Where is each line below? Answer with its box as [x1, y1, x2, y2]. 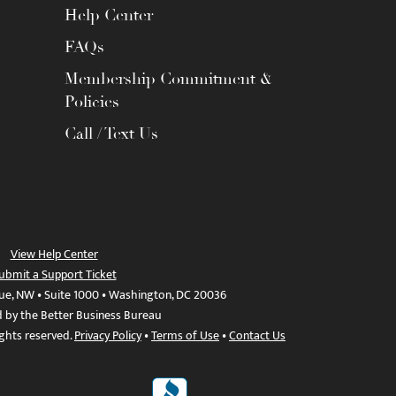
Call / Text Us [65, 124, 158, 143]
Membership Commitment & [65, 69, 272, 88]
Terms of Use [151, 325, 219, 346]
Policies [65, 92, 119, 111]
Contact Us [229, 325, 286, 346]
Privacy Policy [74, 325, 141, 346]
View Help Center [10, 244, 98, 264]
